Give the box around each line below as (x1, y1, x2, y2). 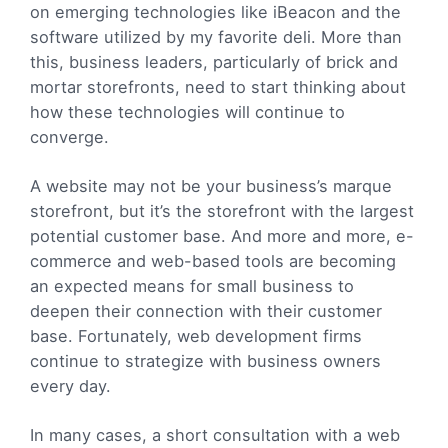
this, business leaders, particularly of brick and (30, 51, 398, 72)
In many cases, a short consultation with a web (30, 424, 400, 445)
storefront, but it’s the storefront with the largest (30, 200, 414, 221)
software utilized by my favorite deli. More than (30, 26, 402, 47)
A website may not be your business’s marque (30, 175, 392, 196)
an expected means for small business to (30, 275, 354, 296)
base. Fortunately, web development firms (30, 325, 362, 346)
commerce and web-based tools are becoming (30, 250, 396, 271)
